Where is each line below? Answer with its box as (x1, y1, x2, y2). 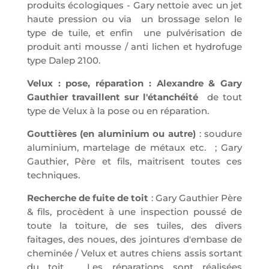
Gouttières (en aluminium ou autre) (26, 128, 196, 140)
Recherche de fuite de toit (26, 192, 149, 204)
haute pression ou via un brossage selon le (26, 13, 243, 25)
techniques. (26, 169, 80, 181)
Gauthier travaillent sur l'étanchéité (26, 91, 203, 103)
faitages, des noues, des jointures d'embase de (26, 234, 243, 246)
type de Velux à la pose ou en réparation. (26, 105, 209, 117)
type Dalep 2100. (26, 55, 100, 67)
